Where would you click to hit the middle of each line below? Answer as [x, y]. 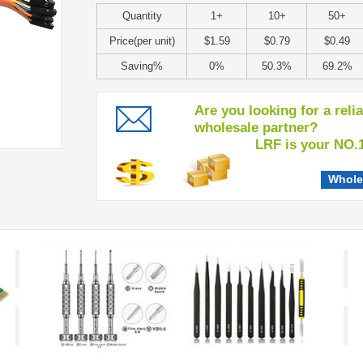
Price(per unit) [142, 41]
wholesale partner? [256, 128]
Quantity [142, 16]
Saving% [142, 66]
